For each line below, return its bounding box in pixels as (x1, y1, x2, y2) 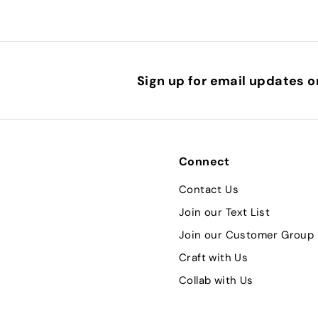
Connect (179, 154, 230, 169)
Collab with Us (179, 273, 253, 287)
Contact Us (179, 182, 238, 197)
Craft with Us (179, 251, 248, 265)
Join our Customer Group (179, 228, 314, 242)
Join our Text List (179, 205, 270, 219)
